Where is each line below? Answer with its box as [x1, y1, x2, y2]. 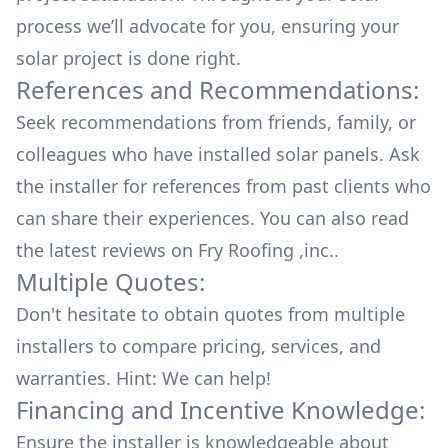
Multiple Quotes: [16, 265, 205, 298]
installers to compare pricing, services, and [16, 334, 381, 358]
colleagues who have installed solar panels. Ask [16, 142, 420, 166]
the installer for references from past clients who [16, 174, 431, 198]
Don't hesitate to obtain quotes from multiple [16, 302, 405, 326]
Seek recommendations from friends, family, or [16, 110, 416, 134]
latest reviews [49, 238, 166, 262]
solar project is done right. [16, 46, 241, 70]
